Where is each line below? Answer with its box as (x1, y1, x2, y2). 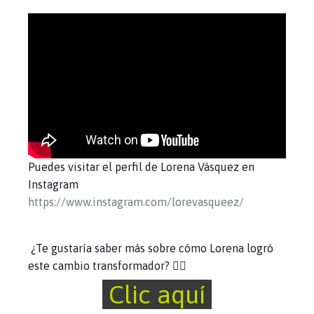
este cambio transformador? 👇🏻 (28, 259, 186, 272)
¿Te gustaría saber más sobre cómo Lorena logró (28, 242, 273, 254)
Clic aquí (102, 280, 205, 309)
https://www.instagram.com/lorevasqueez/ (28, 196, 244, 208)
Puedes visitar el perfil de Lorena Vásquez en (28, 161, 254, 173)
